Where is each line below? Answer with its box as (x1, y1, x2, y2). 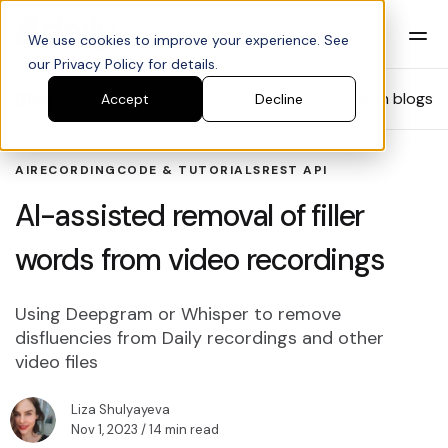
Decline (255, 90, 303, 109)
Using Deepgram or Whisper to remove (15, 302, 341, 326)
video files (15, 350, 98, 374)
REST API (261, 162, 328, 178)
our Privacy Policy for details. (28, 55, 218, 73)
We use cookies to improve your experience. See (28, 31, 349, 49)
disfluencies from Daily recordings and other (15, 326, 384, 350)
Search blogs (338, 88, 433, 109)
